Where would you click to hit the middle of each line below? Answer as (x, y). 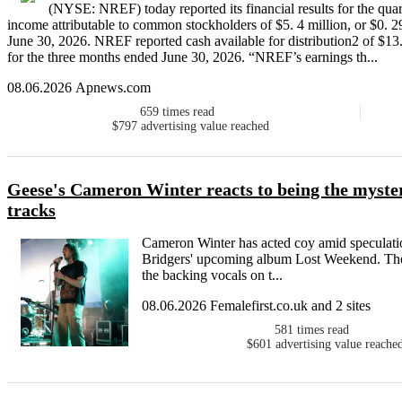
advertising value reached (205, 127)
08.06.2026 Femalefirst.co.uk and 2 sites (256, 306)
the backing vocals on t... (212, 275)
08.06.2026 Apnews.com (79, 88)
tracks (31, 210)
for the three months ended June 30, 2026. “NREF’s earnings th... (192, 57)
